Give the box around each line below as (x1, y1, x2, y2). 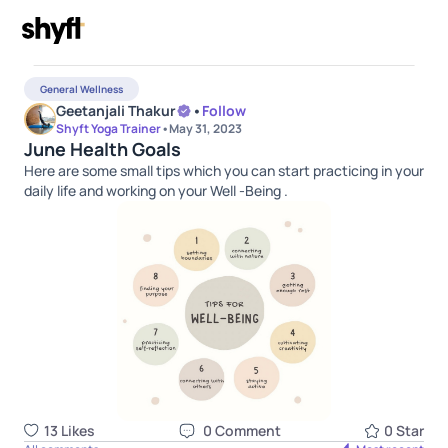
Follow (202, 101, 246, 120)
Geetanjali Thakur (56, 101, 176, 120)
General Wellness (40, 82, 123, 96)
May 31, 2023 (169, 120, 242, 137)
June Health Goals (24, 137, 181, 161)
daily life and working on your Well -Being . (24, 181, 288, 200)
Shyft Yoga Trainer (56, 120, 161, 137)
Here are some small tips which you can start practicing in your (24, 161, 424, 180)
